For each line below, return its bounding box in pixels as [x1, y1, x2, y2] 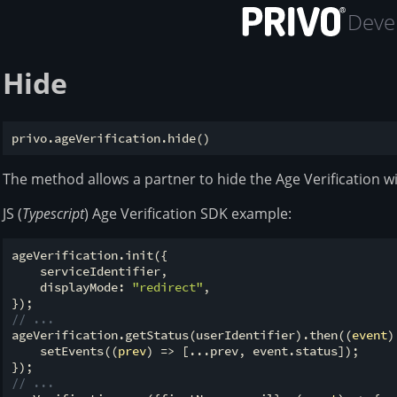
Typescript [22, 203, 84, 223]
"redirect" [132, 278, 203, 295]
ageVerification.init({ [12, 246, 167, 263]
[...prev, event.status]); [175, 342, 359, 359]
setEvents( [12, 342, 111, 359]
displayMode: [12, 278, 132, 295]
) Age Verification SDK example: [84, 203, 292, 223]
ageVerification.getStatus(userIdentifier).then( [12, 326, 345, 343]
